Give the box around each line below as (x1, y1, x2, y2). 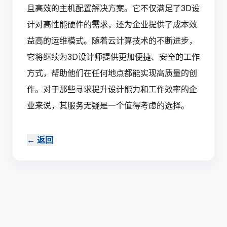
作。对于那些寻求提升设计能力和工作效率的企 (27, 84, 197, 95)
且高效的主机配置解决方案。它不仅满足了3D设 (27, 3, 200, 14)
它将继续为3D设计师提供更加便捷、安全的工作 (27, 52, 200, 62)
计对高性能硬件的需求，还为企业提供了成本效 (27, 19, 197, 30)
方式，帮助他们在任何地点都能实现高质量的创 (27, 68, 197, 79)
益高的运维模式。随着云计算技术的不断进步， (27, 35, 197, 46)
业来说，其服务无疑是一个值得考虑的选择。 (27, 100, 189, 111)
